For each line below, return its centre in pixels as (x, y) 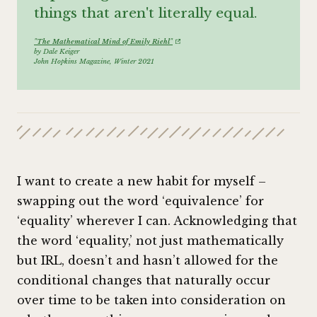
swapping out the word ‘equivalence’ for (140, 201)
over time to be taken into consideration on (151, 300)
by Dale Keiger (57, 51)
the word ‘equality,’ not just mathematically (150, 241)
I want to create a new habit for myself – (142, 181)
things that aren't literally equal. (145, 13)
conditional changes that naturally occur (144, 281)
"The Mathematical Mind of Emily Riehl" (103, 41)
